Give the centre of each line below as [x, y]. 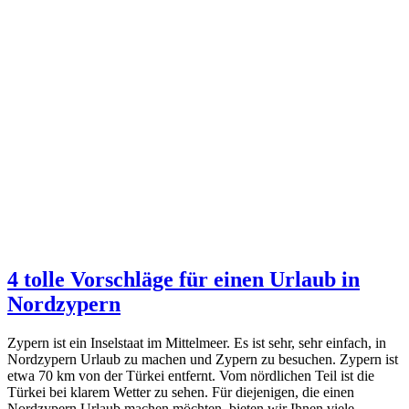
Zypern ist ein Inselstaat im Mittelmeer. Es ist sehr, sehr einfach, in [197, 343]
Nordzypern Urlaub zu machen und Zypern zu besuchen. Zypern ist [203, 360]
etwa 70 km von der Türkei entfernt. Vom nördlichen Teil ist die [191, 376]
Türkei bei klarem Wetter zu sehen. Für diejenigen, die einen [181, 393]
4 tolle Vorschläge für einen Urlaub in [184, 280]
